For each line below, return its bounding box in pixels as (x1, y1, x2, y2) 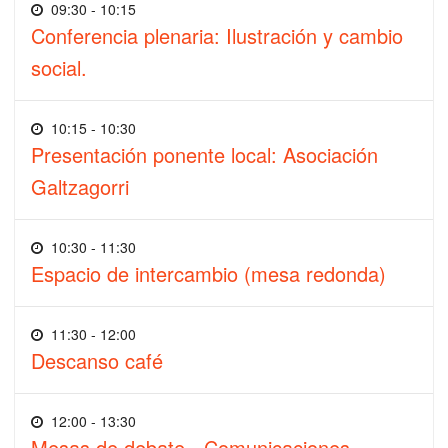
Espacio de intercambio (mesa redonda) (31, 258, 386, 288)
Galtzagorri (31, 171, 129, 201)
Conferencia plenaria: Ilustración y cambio (31, 20, 403, 50)
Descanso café (31, 345, 163, 375)
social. (31, 52, 87, 82)
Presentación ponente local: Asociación (31, 139, 378, 169)
